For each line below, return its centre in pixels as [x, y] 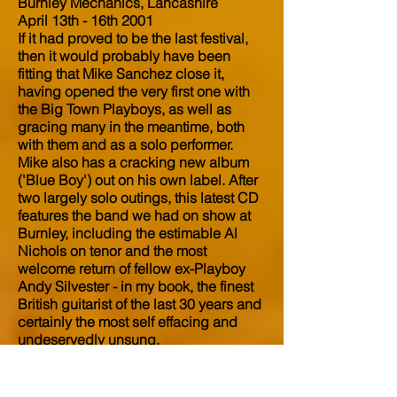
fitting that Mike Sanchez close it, [121, 74]
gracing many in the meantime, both [131, 127]
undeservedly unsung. [89, 339]
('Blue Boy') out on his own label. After [138, 180]
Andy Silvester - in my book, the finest [136, 286]
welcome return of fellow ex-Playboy [132, 269]
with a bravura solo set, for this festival [137, 375]
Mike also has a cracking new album [133, 162]
